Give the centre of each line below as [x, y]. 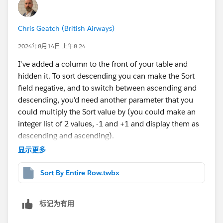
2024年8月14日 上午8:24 [52, 46]
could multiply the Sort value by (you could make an [107, 111]
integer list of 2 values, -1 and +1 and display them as [109, 123]
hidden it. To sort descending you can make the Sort [106, 76]
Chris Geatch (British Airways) [66, 28]
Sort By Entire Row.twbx [80, 172]
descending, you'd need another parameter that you [106, 100]
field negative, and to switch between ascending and [107, 88]
